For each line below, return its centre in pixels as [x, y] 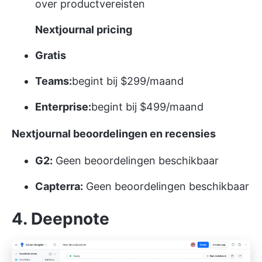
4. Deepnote [61, 218]
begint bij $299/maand [128, 81]
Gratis [51, 55]
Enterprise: [63, 106]
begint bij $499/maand [147, 106]
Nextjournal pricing [84, 29]
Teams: [54, 81]
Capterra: [59, 186]
